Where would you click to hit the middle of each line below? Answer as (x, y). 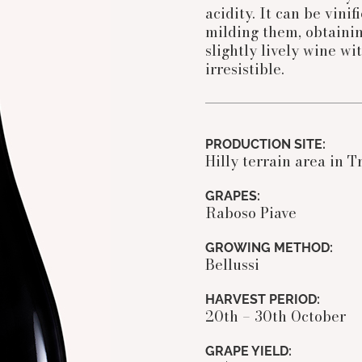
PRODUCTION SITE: (265, 145)
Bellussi (232, 265)
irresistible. (244, 69)
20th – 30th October (275, 317)
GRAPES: (232, 196)
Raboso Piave (250, 213)
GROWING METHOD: (269, 248)
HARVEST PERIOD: (262, 300)
